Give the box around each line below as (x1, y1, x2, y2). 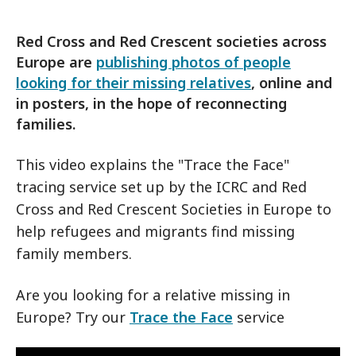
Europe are (16, 52, 96, 72)
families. (16, 114, 75, 133)
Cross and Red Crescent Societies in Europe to (16, 199, 331, 219)
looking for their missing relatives (16, 73, 251, 92)
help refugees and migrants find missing (16, 222, 295, 241)
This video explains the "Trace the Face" (16, 155, 289, 174)
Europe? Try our (16, 308, 130, 327)
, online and (251, 73, 332, 92)
